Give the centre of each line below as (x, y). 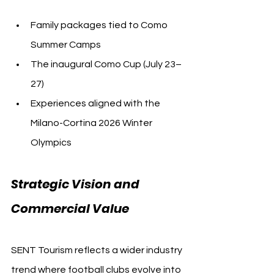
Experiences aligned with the (96, 103)
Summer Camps (66, 44)
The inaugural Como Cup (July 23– (106, 64)
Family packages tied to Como (100, 25)
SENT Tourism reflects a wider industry (98, 250)
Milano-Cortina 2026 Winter (92, 123)
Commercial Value (70, 208)
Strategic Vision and (76, 184)
